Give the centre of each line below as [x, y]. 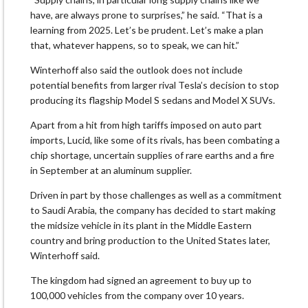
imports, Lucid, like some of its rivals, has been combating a [155, 140]
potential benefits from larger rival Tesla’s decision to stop [155, 85]
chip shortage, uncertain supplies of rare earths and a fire [152, 155]
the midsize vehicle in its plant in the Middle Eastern [141, 225]
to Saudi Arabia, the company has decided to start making [153, 210]
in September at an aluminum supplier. [111, 170]
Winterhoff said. [65, 256]
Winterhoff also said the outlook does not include [136, 70]
